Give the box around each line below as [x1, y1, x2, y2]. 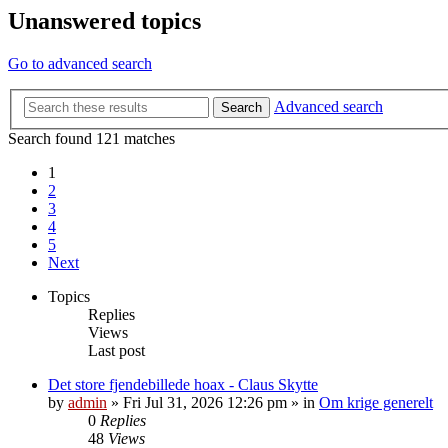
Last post [88, 341, 145, 359]
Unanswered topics [8, 8, 201, 35]
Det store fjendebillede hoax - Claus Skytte [48, 375, 318, 393]
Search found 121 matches [8, 129, 175, 147]
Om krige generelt [319, 393, 433, 411]
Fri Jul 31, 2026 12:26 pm [123, 393, 287, 411]
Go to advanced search [8, 55, 152, 73]
